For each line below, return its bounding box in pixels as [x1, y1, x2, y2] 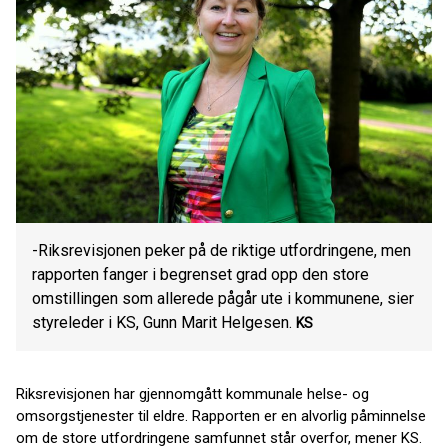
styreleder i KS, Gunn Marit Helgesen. [32, 313, 292, 332]
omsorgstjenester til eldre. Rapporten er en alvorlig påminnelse [16, 407, 426, 425]
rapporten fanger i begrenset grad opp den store [32, 265, 369, 284]
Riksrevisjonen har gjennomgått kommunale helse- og [16, 385, 369, 403]
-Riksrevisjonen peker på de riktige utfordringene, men [32, 241, 411, 260]
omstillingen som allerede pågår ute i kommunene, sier [32, 289, 414, 308]
